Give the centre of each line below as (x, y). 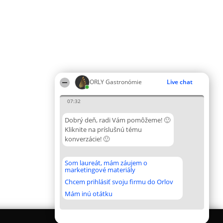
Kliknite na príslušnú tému (103, 129)
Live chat (180, 82)
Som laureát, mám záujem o (106, 163)
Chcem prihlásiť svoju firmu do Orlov (119, 182)
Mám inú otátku (89, 194)
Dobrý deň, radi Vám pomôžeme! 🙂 (117, 120)
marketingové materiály (100, 170)
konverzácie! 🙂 (87, 139)
